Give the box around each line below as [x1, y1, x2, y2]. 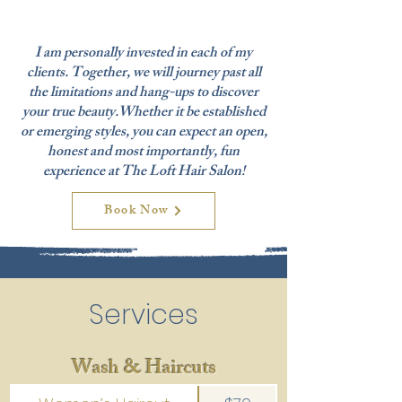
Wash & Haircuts [71, 353, 216, 388]
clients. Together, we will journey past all [26, 61, 261, 87]
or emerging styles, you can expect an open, [20, 120, 267, 146]
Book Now [104, 199, 169, 223]
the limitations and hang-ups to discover [29, 81, 258, 107]
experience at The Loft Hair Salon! [42, 160, 245, 186]
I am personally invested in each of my [35, 41, 252, 67]
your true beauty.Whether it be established [22, 100, 266, 127]
